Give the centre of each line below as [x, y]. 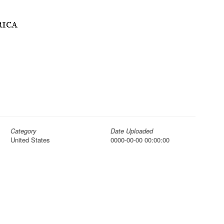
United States [30, 140]
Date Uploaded [132, 131]
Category [23, 131]
